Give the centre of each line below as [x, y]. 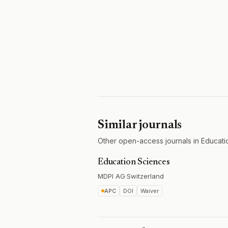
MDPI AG [111, 176]
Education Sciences [134, 162]
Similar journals [140, 125]
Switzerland [145, 176]
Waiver [150, 191]
